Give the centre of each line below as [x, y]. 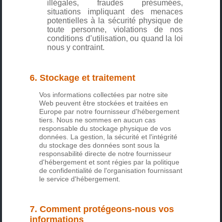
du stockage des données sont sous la [100, 145]
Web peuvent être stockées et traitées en [104, 103]
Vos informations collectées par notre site [104, 95]
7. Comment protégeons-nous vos [102, 209]
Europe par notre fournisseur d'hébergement [110, 112]
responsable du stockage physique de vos [105, 129]
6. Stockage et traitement [83, 78]
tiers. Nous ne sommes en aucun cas [98, 120]
